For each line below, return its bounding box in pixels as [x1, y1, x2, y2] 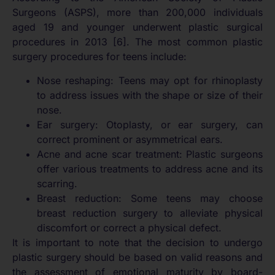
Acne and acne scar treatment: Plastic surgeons [37, 147, 263, 160]
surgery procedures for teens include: [12, 50, 187, 63]
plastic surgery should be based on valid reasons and [12, 250, 263, 263]
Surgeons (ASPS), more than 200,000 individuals [12, 6, 263, 19]
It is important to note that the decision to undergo [12, 236, 263, 249]
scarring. [37, 177, 77, 190]
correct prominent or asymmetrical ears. [37, 133, 223, 145]
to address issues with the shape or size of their [37, 88, 263, 101]
